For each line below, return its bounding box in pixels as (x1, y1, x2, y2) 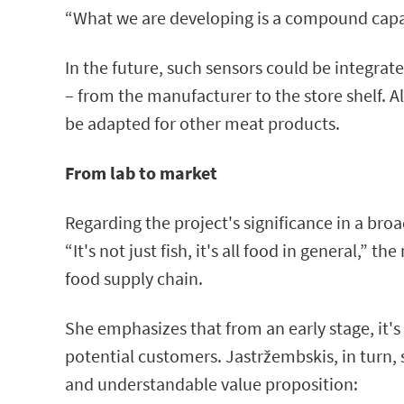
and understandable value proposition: (65, 372, 358, 396)
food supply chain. (65, 267, 203, 290)
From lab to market (65, 161, 217, 185)
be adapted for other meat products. (65, 112, 340, 135)
